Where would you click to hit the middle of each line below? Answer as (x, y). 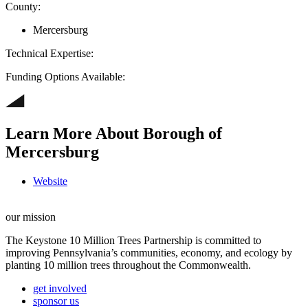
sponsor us (56, 300)
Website (50, 181)
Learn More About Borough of (114, 133)
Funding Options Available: (65, 76)
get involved (60, 288)
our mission (31, 217)
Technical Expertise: (49, 53)
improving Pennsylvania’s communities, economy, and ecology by (149, 252)
